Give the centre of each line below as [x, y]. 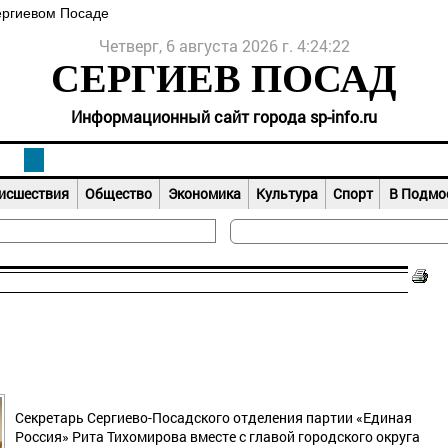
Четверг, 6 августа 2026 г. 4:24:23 [224, 45]
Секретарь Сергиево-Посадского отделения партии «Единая [213, 417]
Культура [287, 193]
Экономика [204, 193]
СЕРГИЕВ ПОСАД [224, 78]
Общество [118, 193]
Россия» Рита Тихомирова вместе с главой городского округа [217, 436]
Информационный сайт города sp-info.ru [224, 116]
